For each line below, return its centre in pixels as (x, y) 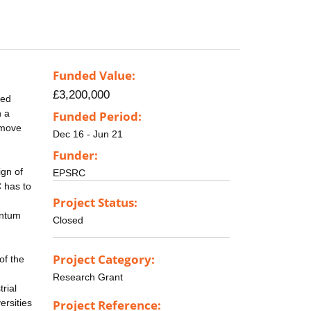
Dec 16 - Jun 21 (88, 134)
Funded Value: (94, 76)
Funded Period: (97, 117)
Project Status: (95, 202)
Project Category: (104, 259)
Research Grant (88, 277)
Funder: (75, 155)
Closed (68, 220)
